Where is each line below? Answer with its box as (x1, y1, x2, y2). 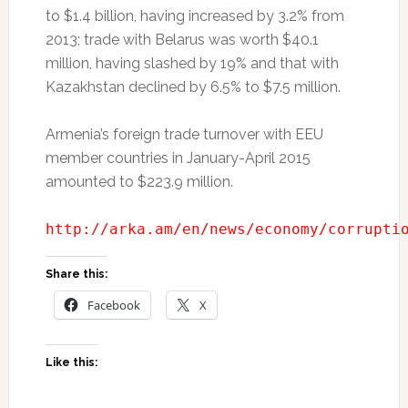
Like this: (45, 355, 97, 369)
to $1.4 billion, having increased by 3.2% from (45, 6, 344, 25)
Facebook (87, 296, 140, 313)
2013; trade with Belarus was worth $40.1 (45, 30, 319, 48)
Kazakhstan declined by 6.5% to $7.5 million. (45, 77, 341, 96)
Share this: (45, 267, 107, 280)
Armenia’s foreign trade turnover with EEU (45, 125, 323, 143)
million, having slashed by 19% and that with (45, 54, 339, 72)
